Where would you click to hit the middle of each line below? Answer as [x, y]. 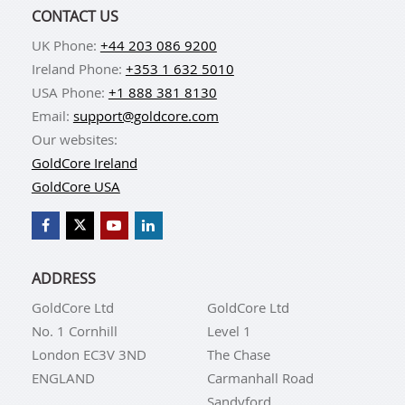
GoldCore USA [75, 186]
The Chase [238, 354]
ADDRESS [63, 278]
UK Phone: [66, 45]
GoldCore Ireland [84, 162]
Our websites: [74, 139]
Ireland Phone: [78, 68]
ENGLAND [63, 377]
